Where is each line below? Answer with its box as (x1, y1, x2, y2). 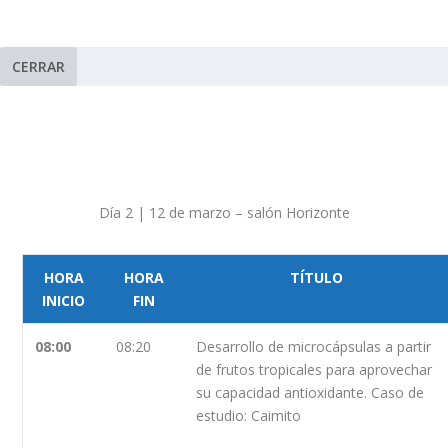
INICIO (42, 290, 86, 310)
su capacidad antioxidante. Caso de (196, 382, 425, 402)
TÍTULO (289, 267, 343, 287)
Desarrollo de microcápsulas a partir (196, 336, 432, 356)
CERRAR (12, 56, 65, 76)
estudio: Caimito (196, 405, 302, 425)
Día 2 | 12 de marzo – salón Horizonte (98, 202, 350, 222)
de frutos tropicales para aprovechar (196, 359, 433, 379)
